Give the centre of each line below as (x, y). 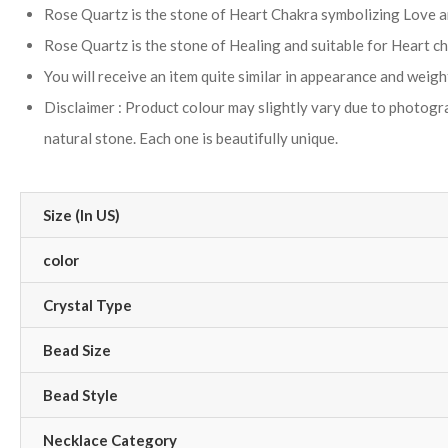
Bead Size (77, 349)
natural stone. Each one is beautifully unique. (191, 137)
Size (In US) (81, 214)
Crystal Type (87, 304)
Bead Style (80, 394)
